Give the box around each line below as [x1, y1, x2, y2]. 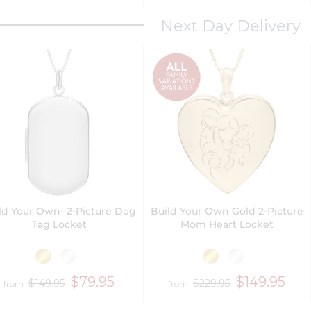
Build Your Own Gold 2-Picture [150, 205, 303, 217]
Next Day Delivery [160, 16, 301, 35]
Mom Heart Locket [180, 218, 274, 230]
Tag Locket [31, 218, 87, 230]
